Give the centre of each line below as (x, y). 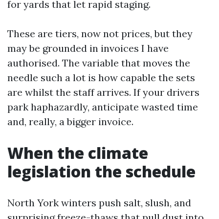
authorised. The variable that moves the (99, 63)
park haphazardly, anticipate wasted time (103, 107)
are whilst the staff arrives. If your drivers (103, 92)
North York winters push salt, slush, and (99, 202)
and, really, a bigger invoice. (70, 121)
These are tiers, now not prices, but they (100, 33)
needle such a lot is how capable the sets (101, 77)
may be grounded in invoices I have (88, 48)
